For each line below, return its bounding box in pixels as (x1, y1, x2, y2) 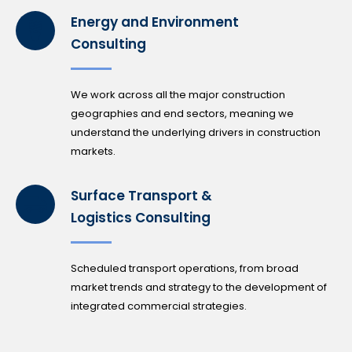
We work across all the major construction (71, 87, 285, 103)
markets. (71, 144, 115, 159)
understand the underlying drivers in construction (71, 125, 321, 141)
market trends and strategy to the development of (71, 280, 327, 295)
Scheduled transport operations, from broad (71, 261, 299, 277)
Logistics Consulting (71, 208, 211, 228)
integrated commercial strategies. (71, 299, 247, 314)
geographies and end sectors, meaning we (71, 106, 294, 122)
